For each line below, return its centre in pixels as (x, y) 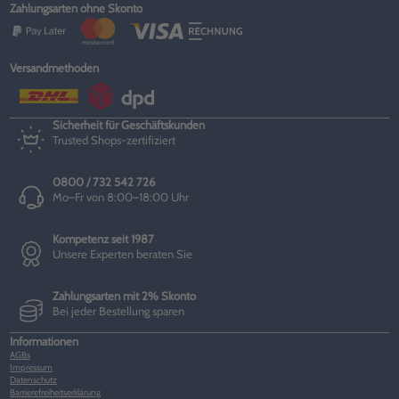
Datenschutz (33, 380)
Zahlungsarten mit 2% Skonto (124, 296)
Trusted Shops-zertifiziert (114, 140)
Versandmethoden (54, 68)
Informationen (44, 341)
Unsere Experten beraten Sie (122, 254)
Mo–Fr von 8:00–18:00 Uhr (121, 197)
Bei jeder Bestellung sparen (118, 311)
